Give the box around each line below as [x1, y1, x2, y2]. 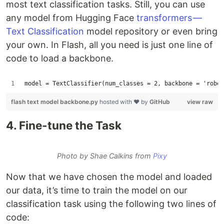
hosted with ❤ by [99, 98, 149, 105]
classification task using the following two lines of [6, 198, 216, 209]
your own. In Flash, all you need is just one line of [6, 39, 213, 50]
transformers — [136, 12, 203, 23]
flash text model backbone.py [11, 98, 99, 105]
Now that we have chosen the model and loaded [6, 171, 212, 182]
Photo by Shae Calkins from [57, 151, 153, 160]
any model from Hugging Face [6, 12, 136, 23]
